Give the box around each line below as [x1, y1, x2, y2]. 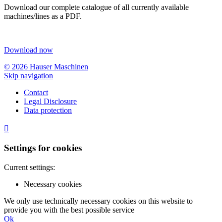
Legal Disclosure [24, 97, 77, 106]
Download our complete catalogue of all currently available [4, 2, 189, 11]
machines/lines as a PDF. [4, 11, 82, 20]
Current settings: [4, 163, 55, 172]
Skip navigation [4, 71, 53, 80]
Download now [4, 45, 53, 54]
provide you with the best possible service [4, 206, 134, 215]
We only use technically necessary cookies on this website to [4, 197, 193, 206]
